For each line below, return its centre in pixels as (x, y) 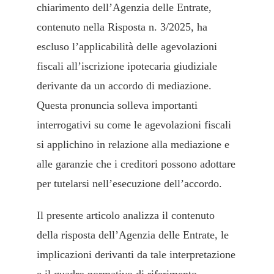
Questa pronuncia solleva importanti (117, 106)
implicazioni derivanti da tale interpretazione (136, 255)
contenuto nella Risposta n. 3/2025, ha (122, 27)
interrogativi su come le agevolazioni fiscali (134, 125)
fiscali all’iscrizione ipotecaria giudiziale (127, 66)
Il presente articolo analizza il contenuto (126, 216)
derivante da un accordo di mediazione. (124, 86)
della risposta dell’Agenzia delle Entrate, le (133, 235)
